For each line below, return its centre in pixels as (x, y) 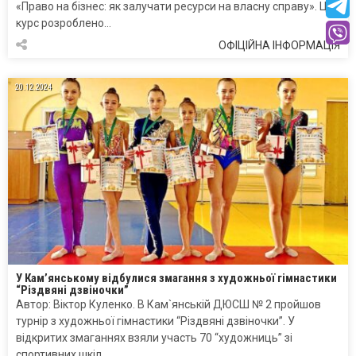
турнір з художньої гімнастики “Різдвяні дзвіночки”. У (155, 321)
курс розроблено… (64, 23)
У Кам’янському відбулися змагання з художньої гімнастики (176, 279)
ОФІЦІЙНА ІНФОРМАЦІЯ (279, 46)
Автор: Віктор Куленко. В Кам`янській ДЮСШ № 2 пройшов (168, 305)
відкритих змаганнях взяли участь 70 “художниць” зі (154, 338)
